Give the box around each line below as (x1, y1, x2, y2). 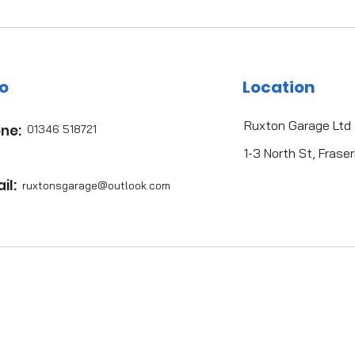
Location (242, 76, 315, 98)
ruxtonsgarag (21, 178, 91, 193)
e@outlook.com (90, 178, 170, 193)
